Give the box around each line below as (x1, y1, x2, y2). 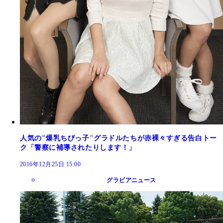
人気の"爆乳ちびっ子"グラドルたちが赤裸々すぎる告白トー (20, 134, 217, 142)
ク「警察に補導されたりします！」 (20, 143, 143, 151)
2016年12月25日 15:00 (20, 160, 81, 168)
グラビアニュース (107, 176, 156, 184)
